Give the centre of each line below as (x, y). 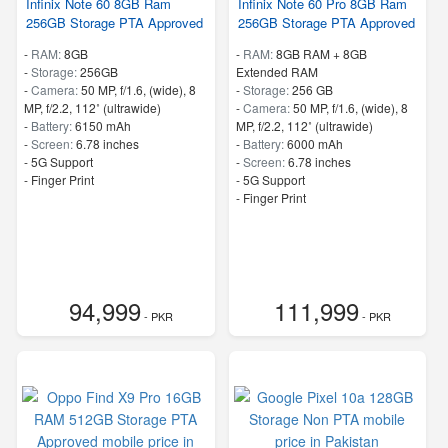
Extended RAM (276, 71)
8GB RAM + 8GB (321, 53)
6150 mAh (103, 125)
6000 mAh (314, 143)
